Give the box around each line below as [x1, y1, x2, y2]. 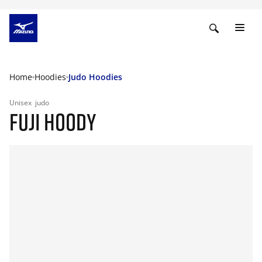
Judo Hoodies [68, 71, 122, 82]
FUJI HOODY [9, 108, 96, 136]
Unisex [9, 98, 33, 108]
